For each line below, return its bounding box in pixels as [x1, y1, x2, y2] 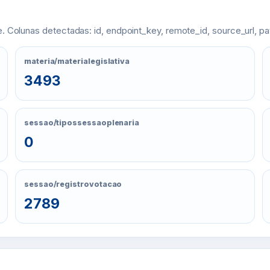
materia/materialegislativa [24, 57, 130, 66]
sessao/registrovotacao [24, 180, 122, 189]
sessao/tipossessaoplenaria [24, 118, 140, 127]
